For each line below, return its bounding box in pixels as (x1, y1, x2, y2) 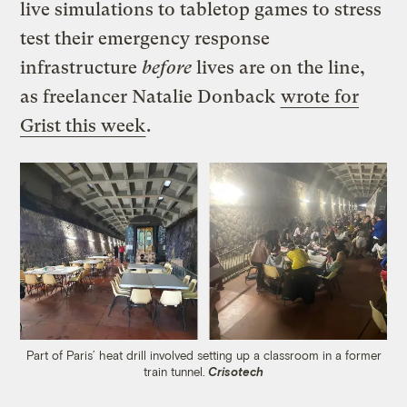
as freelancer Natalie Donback (20, 85, 281, 107)
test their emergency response (20, 27, 271, 49)
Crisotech (208, 363, 263, 379)
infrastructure (20, 56, 143, 78)
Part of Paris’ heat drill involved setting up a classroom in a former (25, 347, 382, 362)
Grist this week (20, 114, 146, 136)
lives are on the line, (192, 56, 366, 78)
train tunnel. (144, 363, 208, 379)
